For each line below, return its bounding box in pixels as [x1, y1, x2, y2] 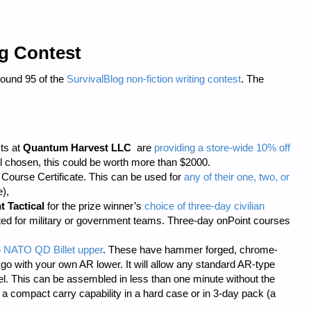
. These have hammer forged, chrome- [103, 243, 278, 255]
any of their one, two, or [184, 170, 289, 183]
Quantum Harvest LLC [23, 141, 137, 153]
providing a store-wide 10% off [154, 141, 290, 153]
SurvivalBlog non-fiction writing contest [67, 73, 241, 85]
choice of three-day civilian [144, 199, 264, 212]
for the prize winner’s [44, 199, 144, 212]
